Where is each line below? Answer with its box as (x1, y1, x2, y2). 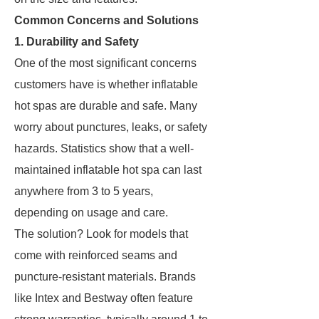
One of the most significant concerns (14, 57, 197, 69)
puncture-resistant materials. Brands (14, 271, 196, 283)
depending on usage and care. (14, 206, 168, 219)
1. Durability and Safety (14, 36, 139, 48)
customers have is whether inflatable (14, 78, 198, 90)
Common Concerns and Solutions (14, 14, 199, 26)
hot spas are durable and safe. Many (14, 100, 197, 112)
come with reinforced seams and (14, 249, 177, 261)
